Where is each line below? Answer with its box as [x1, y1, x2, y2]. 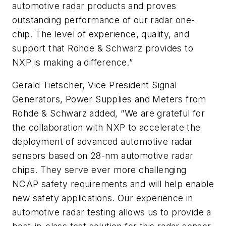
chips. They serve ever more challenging [12, 164, 187, 176]
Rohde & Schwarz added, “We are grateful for [12, 108, 205, 119]
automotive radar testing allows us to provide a [12, 207, 211, 218]
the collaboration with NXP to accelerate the [12, 122, 201, 133]
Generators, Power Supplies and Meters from [12, 94, 206, 105]
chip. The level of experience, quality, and [12, 28, 190, 39]
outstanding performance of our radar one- [12, 14, 195, 25]
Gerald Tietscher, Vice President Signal [12, 80, 177, 91]
